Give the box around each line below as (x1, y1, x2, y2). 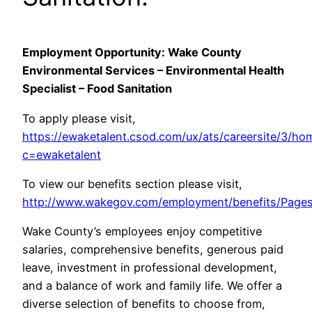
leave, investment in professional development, (22, 260, 277, 275)
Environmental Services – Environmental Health (22, 63, 284, 78)
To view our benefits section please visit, (22, 176, 242, 191)
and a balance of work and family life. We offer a (22, 279, 282, 293)
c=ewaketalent (22, 147, 101, 162)
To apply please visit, (22, 111, 136, 125)
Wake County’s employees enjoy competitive (22, 224, 262, 239)
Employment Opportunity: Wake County (22, 45, 242, 60)
